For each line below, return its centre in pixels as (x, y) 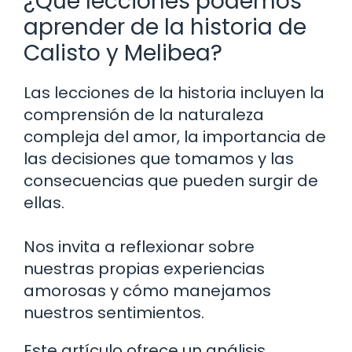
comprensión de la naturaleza (144, 114)
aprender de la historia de (165, 27)
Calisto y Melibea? (123, 53)
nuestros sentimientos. (114, 312)
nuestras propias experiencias (144, 268)
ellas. (44, 202)
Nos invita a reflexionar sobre (139, 246)
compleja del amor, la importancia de (175, 136)
